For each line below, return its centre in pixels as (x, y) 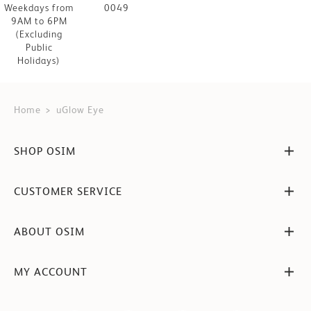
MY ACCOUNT (51, 271)
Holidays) (39, 60)
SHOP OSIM (45, 151)
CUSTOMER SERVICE (68, 191)
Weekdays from (39, 8)
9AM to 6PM (39, 21)
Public (39, 47)
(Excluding (39, 34)
